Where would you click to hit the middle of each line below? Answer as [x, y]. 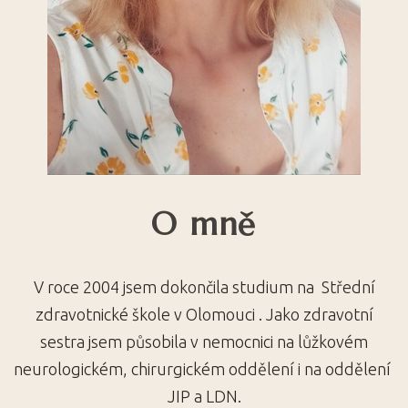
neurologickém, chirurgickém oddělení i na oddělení [204, 369]
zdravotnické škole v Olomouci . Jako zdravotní [204, 314]
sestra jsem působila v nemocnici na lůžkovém [204, 342]
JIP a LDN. [204, 396]
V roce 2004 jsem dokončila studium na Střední [204, 287]
